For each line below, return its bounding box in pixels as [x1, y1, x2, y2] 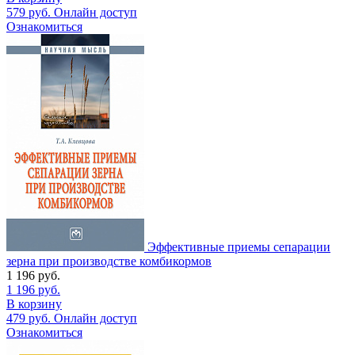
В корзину [6, 296, 62, 311]
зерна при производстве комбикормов [6, 254, 212, 268]
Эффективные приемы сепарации [147, 239, 330, 254]
